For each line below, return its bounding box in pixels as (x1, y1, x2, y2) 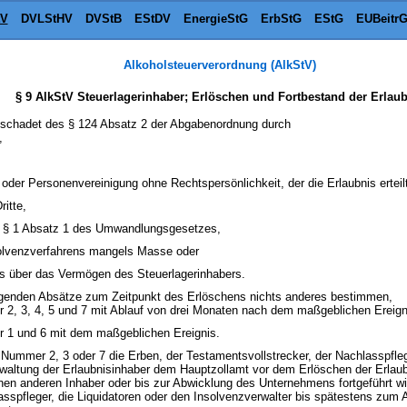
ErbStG (260, 12, 302, 25)
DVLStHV (20, 12, 73, 25)
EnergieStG (183, 12, 248, 25)
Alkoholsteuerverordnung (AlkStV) (124, 58, 316, 72)
